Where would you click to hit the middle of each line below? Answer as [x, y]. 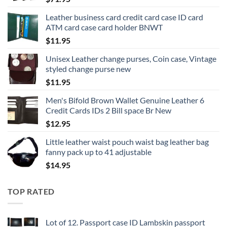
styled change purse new [88, 68]
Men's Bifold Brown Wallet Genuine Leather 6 [125, 100]
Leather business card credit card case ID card [124, 17]
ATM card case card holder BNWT [104, 27]
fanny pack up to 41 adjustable [99, 152]
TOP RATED [31, 191]
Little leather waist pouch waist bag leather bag [127, 141]
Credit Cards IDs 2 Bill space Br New [108, 110]
